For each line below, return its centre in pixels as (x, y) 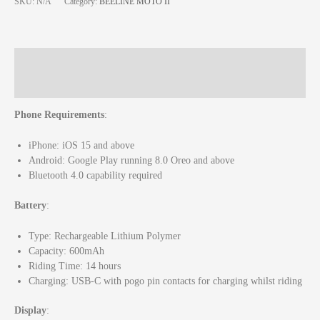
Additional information (65, 85)
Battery (30, 205)
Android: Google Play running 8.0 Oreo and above (131, 161)
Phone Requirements (59, 115)
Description (39, 61)
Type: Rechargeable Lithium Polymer (105, 236)
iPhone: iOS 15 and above (81, 146)
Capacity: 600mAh (66, 251)
